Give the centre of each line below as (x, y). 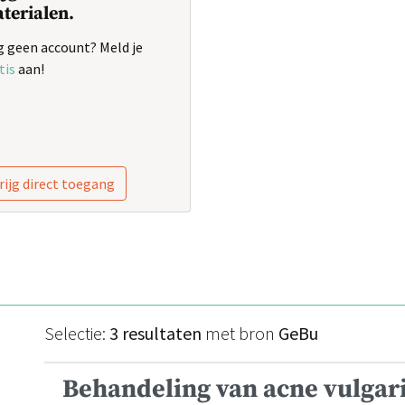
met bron (240, 333)
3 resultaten (155, 333)
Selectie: (77, 333)
